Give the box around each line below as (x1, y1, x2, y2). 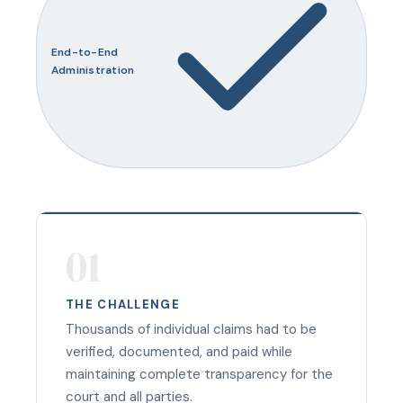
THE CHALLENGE (66, 297, 180, 313)
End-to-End (51, 44, 119, 59)
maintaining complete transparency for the (66, 365, 333, 384)
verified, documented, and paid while (66, 343, 292, 362)
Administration (51, 62, 135, 77)
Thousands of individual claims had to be (66, 320, 317, 339)
